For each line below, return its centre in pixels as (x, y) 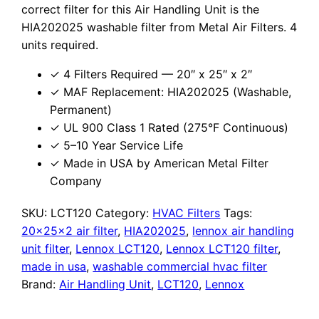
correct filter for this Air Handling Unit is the (141, 10)
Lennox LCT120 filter (222, 249)
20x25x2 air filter (70, 231)
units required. (60, 45)
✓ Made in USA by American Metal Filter (159, 163)
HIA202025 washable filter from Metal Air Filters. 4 (159, 27)
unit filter (46, 249)
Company (76, 181)
